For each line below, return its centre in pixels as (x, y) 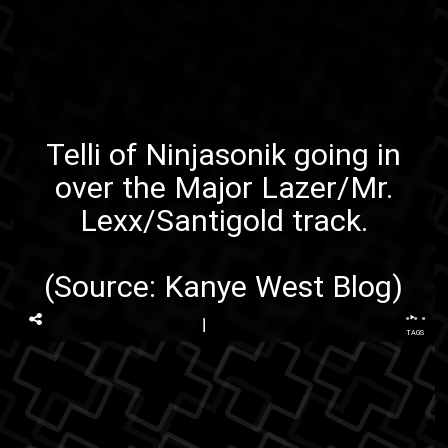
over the (114, 187)
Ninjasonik (216, 154)
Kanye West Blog (278, 286)
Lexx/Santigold (181, 220)
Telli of (96, 154)
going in (344, 154)
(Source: (104, 286)
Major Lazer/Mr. (283, 187)
